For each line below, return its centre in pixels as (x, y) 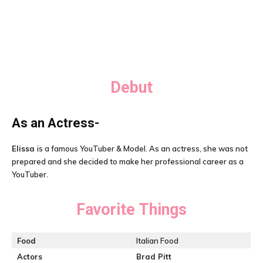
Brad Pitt (154, 257)
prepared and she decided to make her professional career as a (128, 161)
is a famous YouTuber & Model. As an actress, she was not (142, 149)
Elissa (24, 149)
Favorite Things (131, 210)
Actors (30, 257)
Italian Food (157, 241)
